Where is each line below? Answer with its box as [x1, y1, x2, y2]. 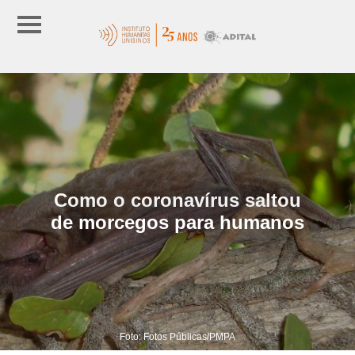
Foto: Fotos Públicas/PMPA [120, 330, 235, 342]
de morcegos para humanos [51, 211, 304, 233]
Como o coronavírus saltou [54, 189, 301, 211]
